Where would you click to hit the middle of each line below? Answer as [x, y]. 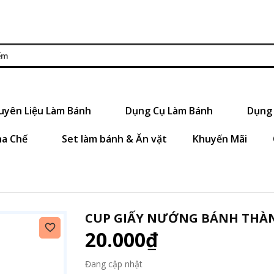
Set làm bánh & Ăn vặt [114, 139]
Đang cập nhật [114, 264]
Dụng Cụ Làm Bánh [170, 110]
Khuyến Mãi [220, 139]
